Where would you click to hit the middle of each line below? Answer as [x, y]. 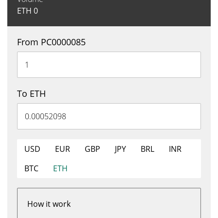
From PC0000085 [51, 42]
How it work [49, 204]
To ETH [31, 93]
